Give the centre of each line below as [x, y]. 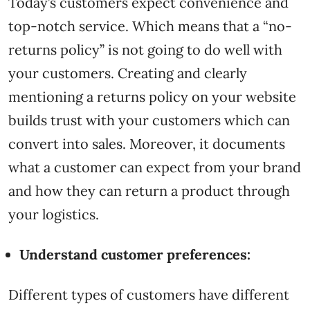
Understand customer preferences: [135, 254]
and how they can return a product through [149, 190]
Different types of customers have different [149, 294]
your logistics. [55, 214]
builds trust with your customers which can [149, 120]
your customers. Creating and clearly [128, 73]
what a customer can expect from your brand [155, 167]
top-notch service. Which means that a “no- [150, 26]
